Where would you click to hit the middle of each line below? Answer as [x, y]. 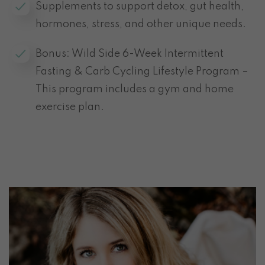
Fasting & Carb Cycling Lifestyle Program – [142, 72]
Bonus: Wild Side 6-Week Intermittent [130, 54]
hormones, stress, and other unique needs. [141, 25]
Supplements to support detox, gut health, [140, 7]
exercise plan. [70, 107]
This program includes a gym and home [135, 90]
